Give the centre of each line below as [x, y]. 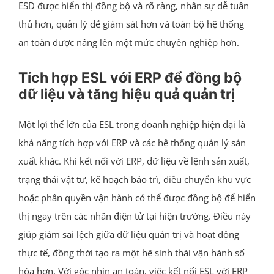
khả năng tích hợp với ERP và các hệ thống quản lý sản [132, 142]
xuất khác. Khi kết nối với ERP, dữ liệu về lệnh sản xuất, [134, 161]
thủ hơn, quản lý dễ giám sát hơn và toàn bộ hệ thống [131, 24]
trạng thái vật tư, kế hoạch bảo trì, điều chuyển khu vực [134, 179]
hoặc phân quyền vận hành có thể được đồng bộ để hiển [137, 197]
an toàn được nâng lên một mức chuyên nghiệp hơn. [128, 42]
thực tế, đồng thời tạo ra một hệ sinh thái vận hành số [131, 252]
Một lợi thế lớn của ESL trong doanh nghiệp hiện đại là [131, 124]
